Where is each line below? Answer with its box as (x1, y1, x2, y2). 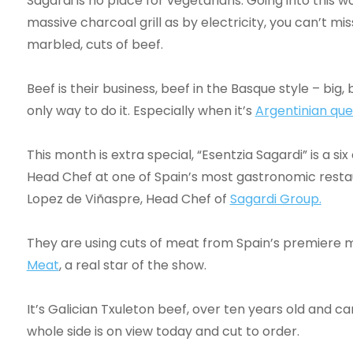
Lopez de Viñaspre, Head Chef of (26, 190, 230, 208)
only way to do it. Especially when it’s (26, 102, 255, 120)
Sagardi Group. (229, 190, 321, 208)
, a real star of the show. (58, 256, 206, 274)
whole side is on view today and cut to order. (26, 322, 299, 340)
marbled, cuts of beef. (26, 35, 163, 54)
